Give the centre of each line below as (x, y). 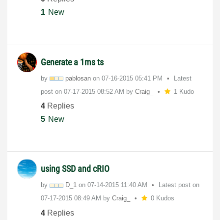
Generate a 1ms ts (72, 62)
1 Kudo (184, 91)
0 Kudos (162, 198)
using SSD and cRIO (75, 169)
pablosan (78, 78)
